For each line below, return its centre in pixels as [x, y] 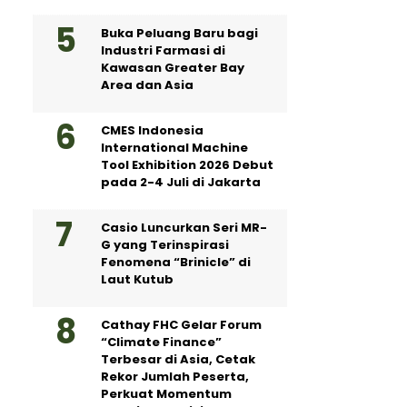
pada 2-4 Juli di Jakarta [181, 182]
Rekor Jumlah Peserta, [175, 377]
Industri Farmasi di [163, 50]
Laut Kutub [137, 279]
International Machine [174, 148]
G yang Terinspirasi [165, 245]
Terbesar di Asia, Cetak [178, 359]
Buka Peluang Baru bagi [179, 33]
